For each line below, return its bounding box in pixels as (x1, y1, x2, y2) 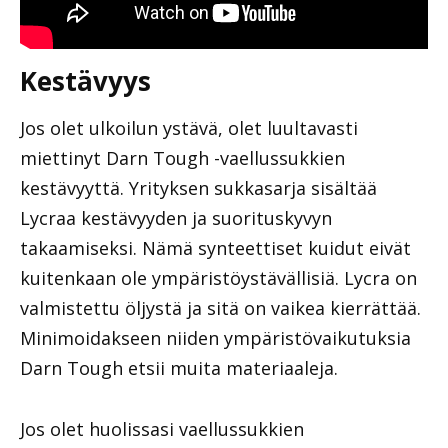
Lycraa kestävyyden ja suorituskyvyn (20, 206, 332, 231)
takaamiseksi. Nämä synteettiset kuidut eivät (20, 236, 411, 261)
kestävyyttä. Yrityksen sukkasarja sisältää (20, 176, 377, 201)
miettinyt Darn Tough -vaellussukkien (20, 146, 345, 171)
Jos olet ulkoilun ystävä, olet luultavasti (20, 116, 358, 141)
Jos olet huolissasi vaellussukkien (20, 416, 304, 441)
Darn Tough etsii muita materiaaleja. (20, 356, 338, 381)
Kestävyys (20, 63, 151, 100)
